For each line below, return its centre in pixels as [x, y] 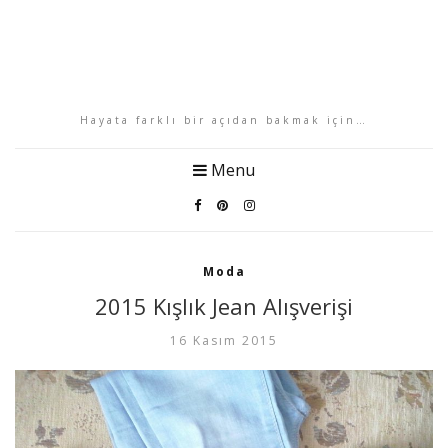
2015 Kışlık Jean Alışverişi [224, 306]
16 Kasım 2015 [224, 340]
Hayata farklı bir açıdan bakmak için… [224, 120]
